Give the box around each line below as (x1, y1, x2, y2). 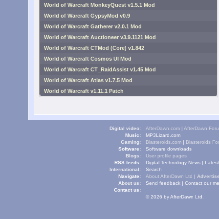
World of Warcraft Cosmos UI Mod (44, 56, 131, 62)
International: (109, 167, 141, 172)
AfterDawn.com (146, 126, 180, 131)
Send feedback (146, 180, 180, 186)
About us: (118, 180, 141, 186)
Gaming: (121, 139, 141, 145)
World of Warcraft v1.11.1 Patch (44, 88, 124, 94)
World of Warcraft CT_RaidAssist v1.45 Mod (44, 66, 156, 72)
